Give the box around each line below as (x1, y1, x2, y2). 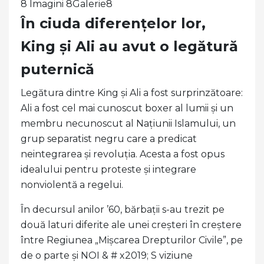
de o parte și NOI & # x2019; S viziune (21, 250, 193, 262)
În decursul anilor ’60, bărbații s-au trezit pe (21, 204, 225, 216)
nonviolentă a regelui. (21, 179, 126, 191)
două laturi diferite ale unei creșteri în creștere (21, 219, 242, 231)
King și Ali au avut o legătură (21, 38, 238, 55)
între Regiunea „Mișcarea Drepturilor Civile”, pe (21, 235, 243, 246)
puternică (21, 61, 94, 78)
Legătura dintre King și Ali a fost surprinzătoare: (21, 87, 243, 99)
